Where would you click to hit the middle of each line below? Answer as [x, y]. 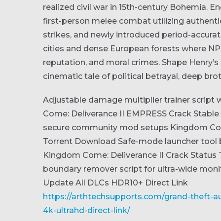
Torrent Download [79, 141]
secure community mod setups [106, 128]
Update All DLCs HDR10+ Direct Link [115, 183]
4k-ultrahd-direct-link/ [87, 210]
